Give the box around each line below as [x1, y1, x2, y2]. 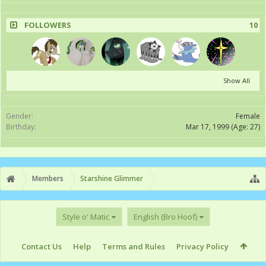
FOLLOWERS [24, 20, 71, 30]
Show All [223, 76, 250, 85]
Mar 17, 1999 [186, 122, 229, 132]
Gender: [6, 111, 33, 121]
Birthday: [6, 122, 36, 132]
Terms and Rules [102, 240, 165, 252]
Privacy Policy [176, 240, 229, 252]
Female [236, 111, 260, 121]
